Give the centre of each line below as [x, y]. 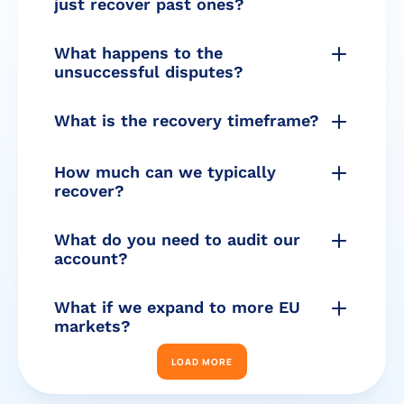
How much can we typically [165, 172]
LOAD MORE [202, 362]
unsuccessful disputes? [149, 72]
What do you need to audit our [177, 239]
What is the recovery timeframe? [187, 120]
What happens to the [138, 53]
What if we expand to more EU [177, 307]
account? [91, 258]
